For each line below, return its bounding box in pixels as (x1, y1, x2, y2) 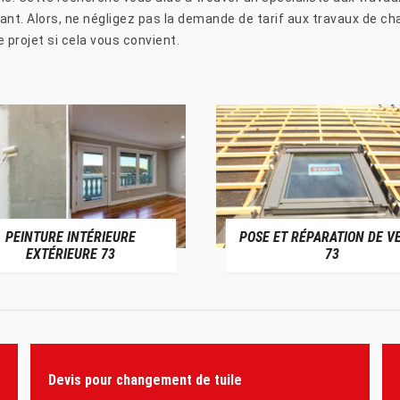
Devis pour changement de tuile (47, 371, 242, 389)
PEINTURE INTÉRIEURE (4, 228, 136, 246)
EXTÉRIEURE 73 (25, 245, 115, 262)
